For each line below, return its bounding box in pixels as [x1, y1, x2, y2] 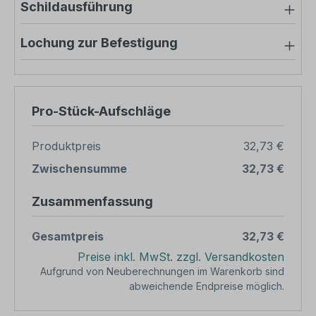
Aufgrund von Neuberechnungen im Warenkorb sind [40, 265, 284, 277]
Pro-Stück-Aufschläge [32, 104, 171, 119]
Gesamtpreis [32, 229, 104, 243]
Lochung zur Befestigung [20, 35, 178, 50]
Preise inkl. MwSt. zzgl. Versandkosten [78, 250, 284, 264]
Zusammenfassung [32, 194, 153, 209]
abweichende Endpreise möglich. [129, 280, 284, 292]
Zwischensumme [32, 162, 127, 176]
